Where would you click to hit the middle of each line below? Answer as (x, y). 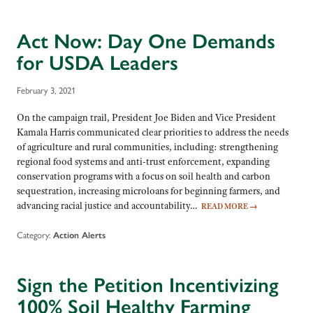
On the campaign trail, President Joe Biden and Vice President (146, 118)
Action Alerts (79, 235)
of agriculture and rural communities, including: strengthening (147, 147)
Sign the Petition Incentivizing (148, 285)
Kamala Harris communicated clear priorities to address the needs (153, 132)
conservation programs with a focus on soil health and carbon (144, 176)
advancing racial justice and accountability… (109, 206)
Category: (34, 235)
